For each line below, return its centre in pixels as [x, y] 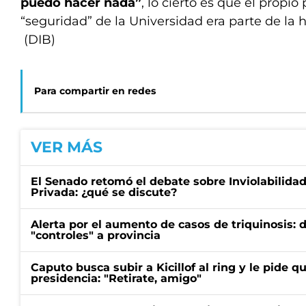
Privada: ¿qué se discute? [104, 192]
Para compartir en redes [95, 91]
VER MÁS [67, 147]
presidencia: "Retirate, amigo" [116, 278]
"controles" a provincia [96, 235]
